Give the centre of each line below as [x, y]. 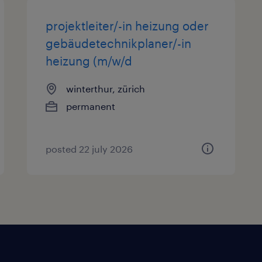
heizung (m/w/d [89, 61]
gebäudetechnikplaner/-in [119, 43]
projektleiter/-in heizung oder [127, 26]
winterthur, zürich [106, 89]
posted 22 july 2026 [89, 149]
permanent [91, 106]
